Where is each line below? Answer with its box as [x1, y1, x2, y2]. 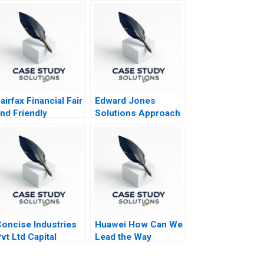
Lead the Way [94, 232, 151, 243]
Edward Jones [94, 95, 156, 107]
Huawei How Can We [94, 219, 183, 230]
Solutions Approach [94, 108, 180, 119]
